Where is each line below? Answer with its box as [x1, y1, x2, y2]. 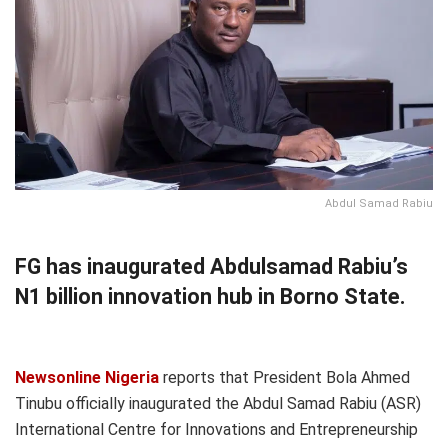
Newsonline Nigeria [15, 367, 159, 387]
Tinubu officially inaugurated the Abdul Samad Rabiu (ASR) [15, 393, 421, 413]
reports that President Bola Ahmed [159, 367, 410, 387]
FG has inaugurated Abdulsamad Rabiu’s [15, 254, 408, 280]
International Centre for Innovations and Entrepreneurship [15, 419, 418, 439]
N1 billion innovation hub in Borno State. [15, 284, 406, 310]
